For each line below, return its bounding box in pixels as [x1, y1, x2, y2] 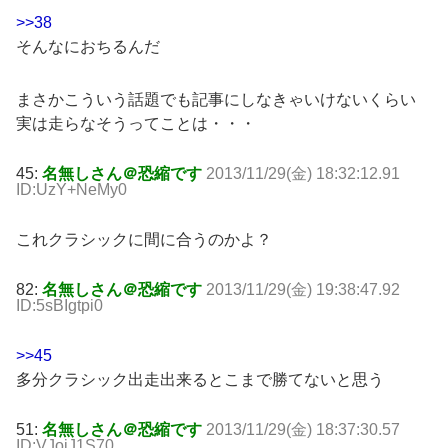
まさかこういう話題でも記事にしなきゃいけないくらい [16, 90, 416, 108]
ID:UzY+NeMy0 [16, 180, 127, 198]
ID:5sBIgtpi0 [16, 296, 103, 314]
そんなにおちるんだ [16, 38, 160, 56]
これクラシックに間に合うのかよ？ [16, 230, 272, 248]
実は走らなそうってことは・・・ [16, 114, 256, 132]
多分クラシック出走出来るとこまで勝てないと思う [16, 370, 384, 388]
